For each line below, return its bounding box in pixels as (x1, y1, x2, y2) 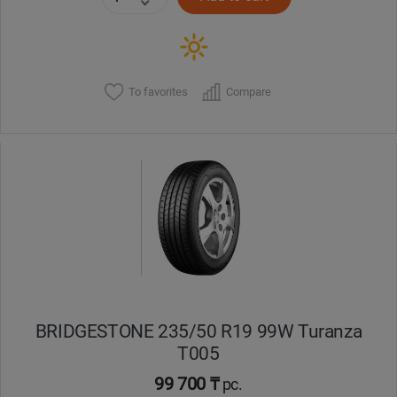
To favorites (128, 84, 189, 98)
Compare (226, 84, 272, 98)
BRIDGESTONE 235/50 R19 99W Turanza (35, 320, 362, 343)
